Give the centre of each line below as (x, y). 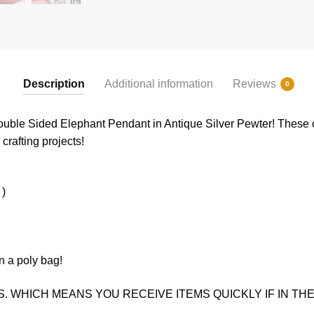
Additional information (158, 84)
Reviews (254, 84)
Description (54, 84)
